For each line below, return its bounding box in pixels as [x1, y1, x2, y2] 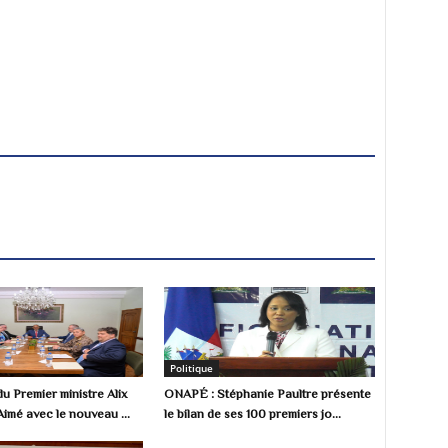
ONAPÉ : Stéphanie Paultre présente [164, 385, 372, 401]
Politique [170, 360, 214, 375]
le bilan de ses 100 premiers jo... [164, 405, 342, 421]
